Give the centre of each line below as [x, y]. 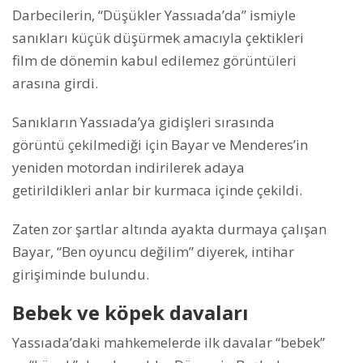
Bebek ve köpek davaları [130, 313]
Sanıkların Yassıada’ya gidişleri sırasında [143, 122]
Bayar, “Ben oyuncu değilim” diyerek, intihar [153, 252]
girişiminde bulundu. [81, 275]
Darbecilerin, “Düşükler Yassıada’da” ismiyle [154, 15]
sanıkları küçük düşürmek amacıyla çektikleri [158, 38]
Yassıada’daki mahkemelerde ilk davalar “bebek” [169, 343]
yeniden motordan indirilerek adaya [128, 168]
